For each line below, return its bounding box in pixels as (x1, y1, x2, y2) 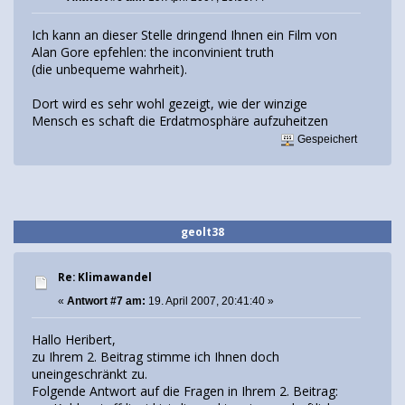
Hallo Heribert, (32, 330, 116, 348)
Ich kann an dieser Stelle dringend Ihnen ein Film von (32, 25, 337, 43)
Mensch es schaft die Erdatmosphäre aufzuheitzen (32, 111, 328, 129)
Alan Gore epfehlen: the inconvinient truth (32, 42, 281, 61)
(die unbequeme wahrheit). (32, 60, 187, 78)
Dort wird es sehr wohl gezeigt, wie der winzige (32, 94, 307, 112)
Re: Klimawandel (58, 270, 152, 285)
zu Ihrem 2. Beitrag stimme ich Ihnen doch (32, 347, 279, 365)
